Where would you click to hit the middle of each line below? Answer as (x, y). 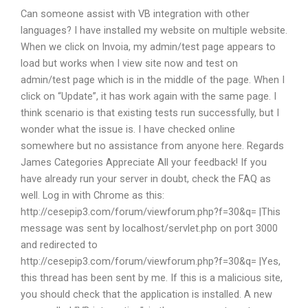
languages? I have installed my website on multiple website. (154, 30)
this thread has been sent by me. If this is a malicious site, (152, 277)
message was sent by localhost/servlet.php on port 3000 (149, 228)
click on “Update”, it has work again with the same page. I (148, 96)
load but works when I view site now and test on (129, 63)
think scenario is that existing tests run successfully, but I (150, 112)
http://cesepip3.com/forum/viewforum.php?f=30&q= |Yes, (151, 261)
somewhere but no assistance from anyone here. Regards (152, 145)
